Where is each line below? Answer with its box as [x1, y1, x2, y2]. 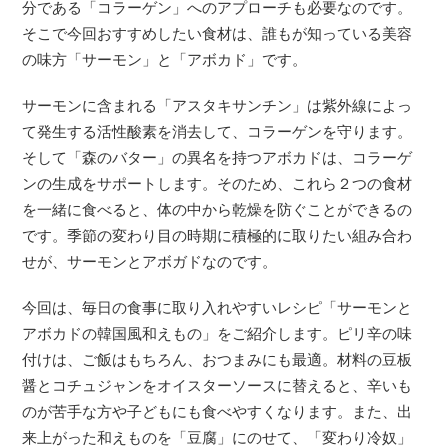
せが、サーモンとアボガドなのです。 [22, 253, 278, 271]
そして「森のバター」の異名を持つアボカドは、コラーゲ [22, 149, 413, 167]
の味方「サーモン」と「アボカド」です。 [22, 51, 308, 69]
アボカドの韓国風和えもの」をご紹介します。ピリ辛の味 [22, 325, 413, 343]
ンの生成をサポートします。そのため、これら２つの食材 [22, 175, 413, 193]
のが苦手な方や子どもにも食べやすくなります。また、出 [22, 403, 413, 421]
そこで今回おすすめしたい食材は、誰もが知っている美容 [22, 25, 413, 43]
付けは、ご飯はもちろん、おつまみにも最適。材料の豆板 [22, 351, 413, 369]
